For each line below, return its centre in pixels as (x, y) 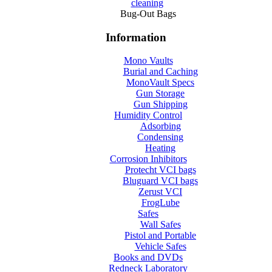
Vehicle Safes (160, 246)
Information (136, 37)
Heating (160, 148)
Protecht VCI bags (160, 170)
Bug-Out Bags (148, 14)
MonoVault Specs (160, 83)
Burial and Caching (160, 72)
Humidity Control (148, 115)
